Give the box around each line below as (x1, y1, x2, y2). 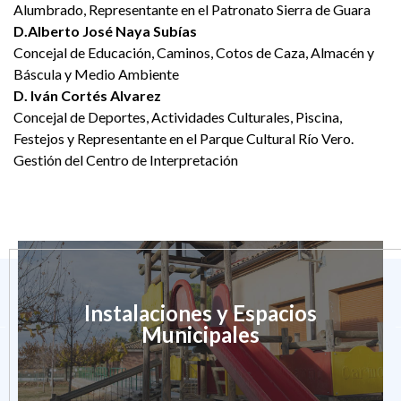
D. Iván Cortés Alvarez (13, 87, 161, 105)
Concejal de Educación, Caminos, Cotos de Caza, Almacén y (13, 44, 374, 62)
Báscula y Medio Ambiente (13, 65, 179, 83)
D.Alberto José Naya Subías (13, 22, 197, 40)
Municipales (141, 321, 260, 348)
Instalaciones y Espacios (84, 300, 317, 327)
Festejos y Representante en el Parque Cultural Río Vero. (13, 130, 354, 148)
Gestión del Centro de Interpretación (13, 151, 238, 169)
